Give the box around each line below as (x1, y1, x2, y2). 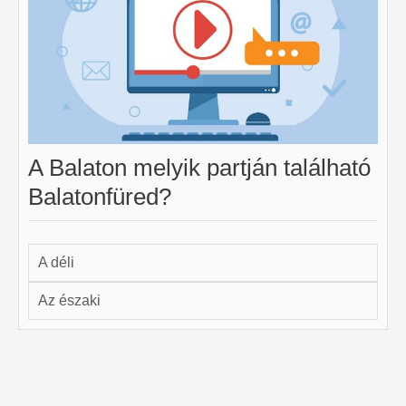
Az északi (38, 292, 101, 308)
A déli (38, 254, 74, 270)
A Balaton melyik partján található (28, 153, 371, 181)
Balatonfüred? (28, 182, 171, 210)
